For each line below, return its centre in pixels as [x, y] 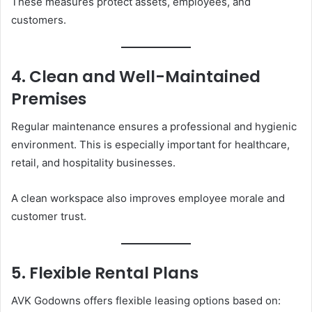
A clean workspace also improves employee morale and [148, 198]
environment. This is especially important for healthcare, [150, 145]
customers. [39, 19]
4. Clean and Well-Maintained [136, 76]
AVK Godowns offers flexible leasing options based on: [146, 301]
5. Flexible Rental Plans [105, 273]
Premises [49, 99]
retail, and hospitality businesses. [93, 163]
